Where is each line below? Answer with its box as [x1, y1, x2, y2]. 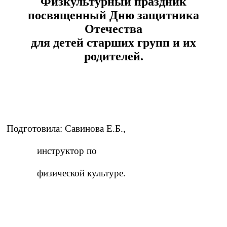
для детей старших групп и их [31, 36, 196, 50]
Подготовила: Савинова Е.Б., [4, 123, 131, 134]
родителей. [84, 50, 143, 63]
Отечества [85, 22, 142, 36]
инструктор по [4, 145, 97, 157]
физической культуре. [4, 168, 126, 179]
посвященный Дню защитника [28, 9, 199, 22]
